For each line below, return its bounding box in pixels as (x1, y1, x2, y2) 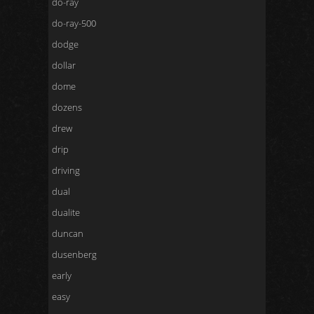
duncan (52, 227, 83, 240)
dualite (52, 206, 80, 219)
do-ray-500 (52, 17, 96, 29)
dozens (52, 101, 82, 114)
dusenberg (52, 248, 97, 261)
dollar (52, 59, 76, 71)
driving (52, 164, 80, 177)
